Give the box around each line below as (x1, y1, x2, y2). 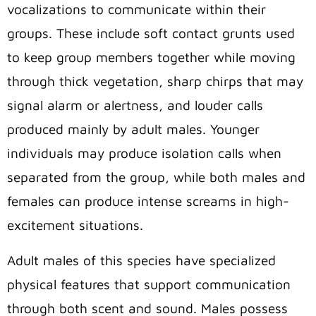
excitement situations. (7, 217, 143, 233)
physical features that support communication (7, 276, 291, 293)
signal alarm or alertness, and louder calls (7, 97, 263, 114)
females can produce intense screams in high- (7, 193, 289, 209)
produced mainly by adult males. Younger (7, 121, 260, 138)
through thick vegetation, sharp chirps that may (7, 73, 303, 90)
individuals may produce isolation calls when (7, 145, 281, 162)
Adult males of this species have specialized (7, 253, 276, 269)
